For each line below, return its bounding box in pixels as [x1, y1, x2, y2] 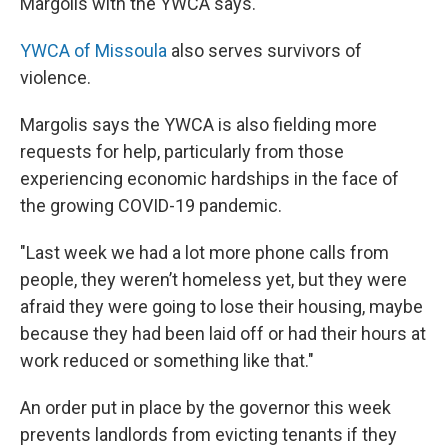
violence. [20, 67, 91, 88]
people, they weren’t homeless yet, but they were [20, 269, 407, 290]
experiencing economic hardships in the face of [20, 168, 399, 189]
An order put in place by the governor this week [20, 397, 391, 418]
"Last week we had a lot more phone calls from [20, 242, 389, 263]
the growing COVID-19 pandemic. [20, 195, 282, 216]
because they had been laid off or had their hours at [20, 323, 426, 344]
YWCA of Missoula [20, 40, 167, 61]
